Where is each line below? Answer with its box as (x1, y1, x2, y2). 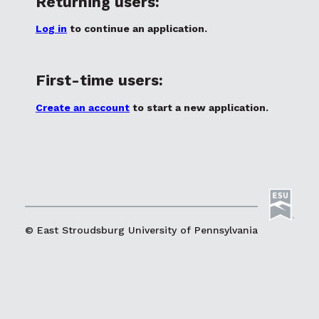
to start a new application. (130, 101, 268, 113)
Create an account (36, 101, 130, 113)
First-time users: (36, 71, 163, 90)
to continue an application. (67, 23, 207, 34)
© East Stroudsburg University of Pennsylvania (25, 224, 258, 236)
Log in (36, 23, 67, 34)
